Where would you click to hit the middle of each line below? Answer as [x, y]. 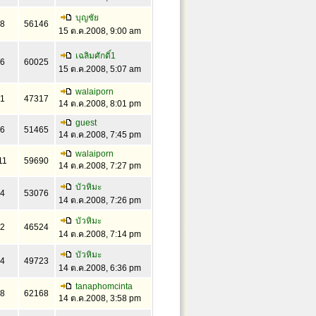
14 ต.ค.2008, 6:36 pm [99, 268]
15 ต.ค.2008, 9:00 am [99, 31]
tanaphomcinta [104, 286]
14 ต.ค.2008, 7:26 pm [99, 200]
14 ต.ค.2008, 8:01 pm [99, 104]
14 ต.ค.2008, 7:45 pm [99, 135]
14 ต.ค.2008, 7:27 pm [99, 166]
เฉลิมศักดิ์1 [95, 56]
